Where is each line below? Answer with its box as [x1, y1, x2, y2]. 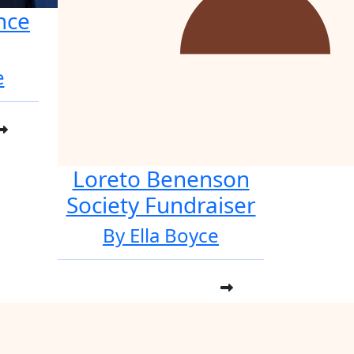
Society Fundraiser [66, 190, 256, 220]
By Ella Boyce [103, 222, 219, 248]
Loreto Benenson [72, 164, 250, 194]
